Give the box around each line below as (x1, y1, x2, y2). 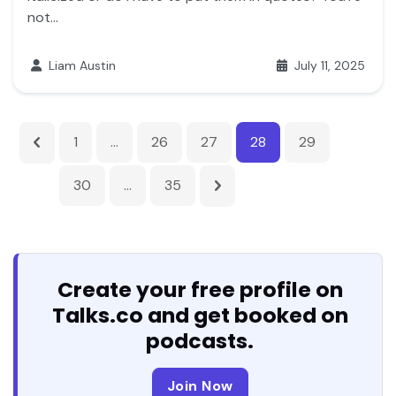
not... (27, 7, 58, 27)
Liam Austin (45, 57, 116, 73)
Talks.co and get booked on (51, 300, 348, 330)
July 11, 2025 (291, 57, 365, 73)
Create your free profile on (57, 274, 343, 304)
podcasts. (146, 325, 254, 355)
